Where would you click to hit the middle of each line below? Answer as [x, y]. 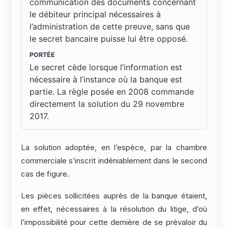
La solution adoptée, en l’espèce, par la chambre [114, 148]
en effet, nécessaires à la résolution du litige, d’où [114, 209]
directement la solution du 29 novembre [107, 104]
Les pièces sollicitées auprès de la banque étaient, [114, 196]
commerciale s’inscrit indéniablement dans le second [114, 161]
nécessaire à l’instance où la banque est [106, 80]
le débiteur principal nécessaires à [95, 15]
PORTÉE [42, 55]
